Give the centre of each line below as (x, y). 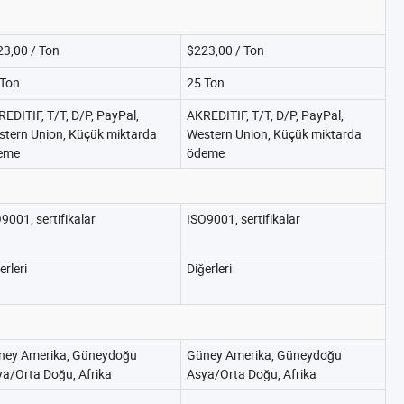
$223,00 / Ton (225, 50)
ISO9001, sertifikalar (243, 219)
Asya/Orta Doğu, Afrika (252, 374)
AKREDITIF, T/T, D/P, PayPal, (265, 115)
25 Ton (206, 83)
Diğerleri (209, 268)
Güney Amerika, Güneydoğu (264, 355)
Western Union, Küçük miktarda (274, 134)
